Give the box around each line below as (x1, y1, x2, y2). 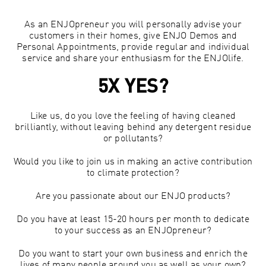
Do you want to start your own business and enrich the (18, 249, 248, 259)
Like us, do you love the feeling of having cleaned (30, 112, 236, 122)
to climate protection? (87, 169, 179, 179)
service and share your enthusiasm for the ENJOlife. (22, 54, 244, 64)
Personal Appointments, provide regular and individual (16, 43, 250, 53)
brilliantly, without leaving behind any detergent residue (14, 123, 252, 133)
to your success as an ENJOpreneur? (54, 226, 212, 236)
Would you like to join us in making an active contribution (13, 157, 253, 167)
